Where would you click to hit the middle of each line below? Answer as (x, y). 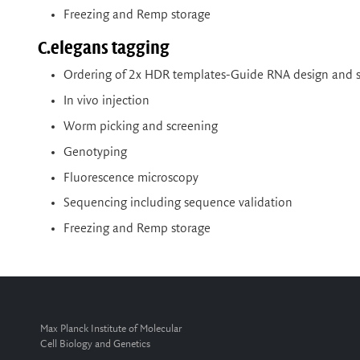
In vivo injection (106, 101)
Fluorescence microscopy (131, 178)
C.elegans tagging (104, 49)
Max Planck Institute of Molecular (111, 329)
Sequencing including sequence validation (178, 203)
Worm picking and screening (141, 126)
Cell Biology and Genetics (95, 345)
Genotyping (95, 152)
